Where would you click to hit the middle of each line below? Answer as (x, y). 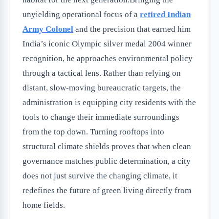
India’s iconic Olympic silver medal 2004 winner (107, 44)
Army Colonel (48, 29)
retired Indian (165, 14)
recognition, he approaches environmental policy (108, 58)
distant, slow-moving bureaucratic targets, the (102, 88)
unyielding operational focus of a (81, 14)
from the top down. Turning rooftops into (93, 132)
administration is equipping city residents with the (109, 102)
